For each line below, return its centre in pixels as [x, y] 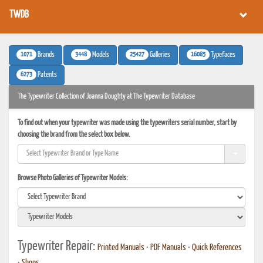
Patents [47, 75]
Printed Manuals [121, 248]
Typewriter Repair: [58, 246]
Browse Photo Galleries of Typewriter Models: [73, 178]
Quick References [217, 248]
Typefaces [222, 55]
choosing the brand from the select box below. [74, 135]
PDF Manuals [168, 248]
